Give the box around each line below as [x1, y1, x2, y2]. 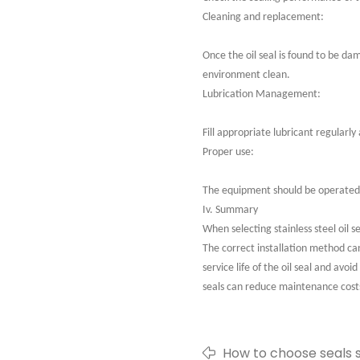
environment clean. [202, 69, 290, 81]
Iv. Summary [202, 204, 258, 216]
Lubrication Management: [202, 88, 321, 100]
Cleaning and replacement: [202, 11, 324, 23]
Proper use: [202, 146, 254, 158]
